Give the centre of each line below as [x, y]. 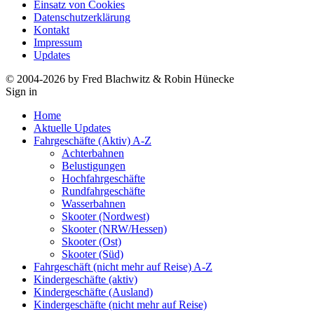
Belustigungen [94, 165]
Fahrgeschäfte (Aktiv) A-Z [93, 140]
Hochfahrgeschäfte [103, 178]
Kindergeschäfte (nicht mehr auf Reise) [120, 304]
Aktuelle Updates [72, 128]
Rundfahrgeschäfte [103, 191]
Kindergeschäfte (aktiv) [86, 279]
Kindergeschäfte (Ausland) [93, 292]
